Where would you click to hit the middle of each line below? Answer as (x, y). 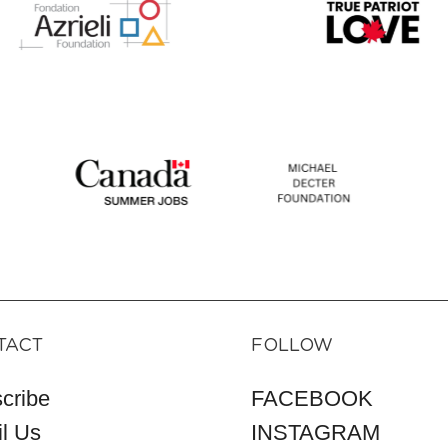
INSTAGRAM (315, 432)
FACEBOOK (312, 398)
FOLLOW (292, 346)
